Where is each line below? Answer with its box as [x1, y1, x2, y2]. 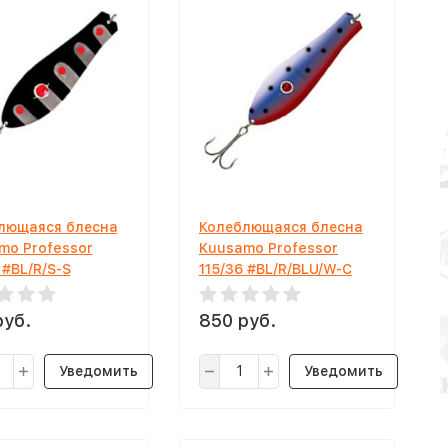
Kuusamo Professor [199, 240, 338, 256]
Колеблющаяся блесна [199, 219, 363, 235]
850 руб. [199, 310, 276, 331]
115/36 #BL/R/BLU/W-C [199, 261, 352, 277]
